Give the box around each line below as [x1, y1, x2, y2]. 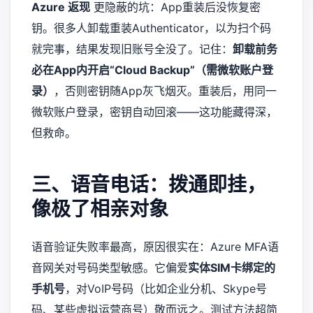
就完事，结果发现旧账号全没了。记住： [31, 42, 233, 57]
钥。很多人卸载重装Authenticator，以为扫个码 [31, 21, 271, 36]
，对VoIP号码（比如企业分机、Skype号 [65, 282, 267, 296]
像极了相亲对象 [31, 197, 168, 221]
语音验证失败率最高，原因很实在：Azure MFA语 [31, 240, 279, 254]
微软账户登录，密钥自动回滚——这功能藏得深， [31, 105, 277, 119]
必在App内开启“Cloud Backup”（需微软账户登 [31, 63, 273, 78]
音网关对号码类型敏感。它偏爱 [31, 261, 188, 275]
